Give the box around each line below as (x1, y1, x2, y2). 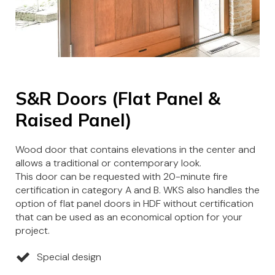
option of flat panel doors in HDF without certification (15, 196, 254, 210)
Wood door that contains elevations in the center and (15, 142, 255, 156)
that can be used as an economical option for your (15, 210, 242, 223)
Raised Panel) (15, 108, 132, 131)
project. (15, 223, 50, 237)
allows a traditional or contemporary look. (15, 156, 201, 169)
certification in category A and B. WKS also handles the (15, 183, 260, 196)
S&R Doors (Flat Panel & (15, 87, 220, 109)
